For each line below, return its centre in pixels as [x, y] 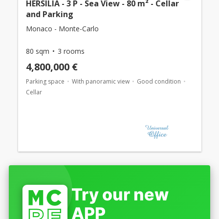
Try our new [120, 194]
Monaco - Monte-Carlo [62, 29]
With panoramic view [100, 81]
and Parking [49, 14]
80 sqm [37, 51]
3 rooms [71, 51]
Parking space [45, 81]
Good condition [159, 81]
